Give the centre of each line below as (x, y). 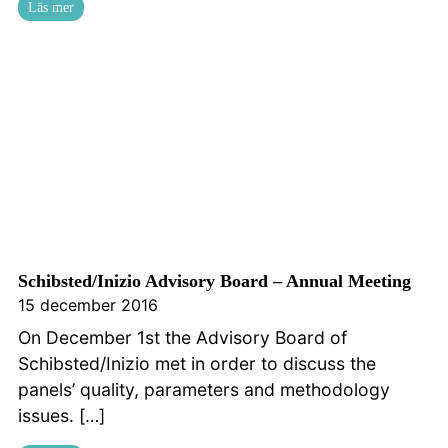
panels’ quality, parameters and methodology (204, 390)
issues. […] (61, 416)
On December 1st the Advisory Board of (182, 338)
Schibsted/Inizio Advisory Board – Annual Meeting (214, 281)
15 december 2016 (88, 305)
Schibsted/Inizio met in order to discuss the (197, 364)
